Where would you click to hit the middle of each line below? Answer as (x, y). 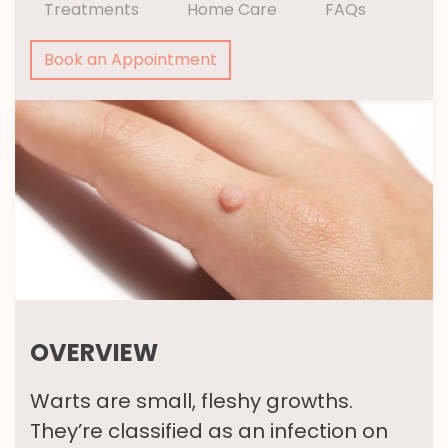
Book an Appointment (130, 59)
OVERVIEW (94, 353)
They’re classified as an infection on (209, 431)
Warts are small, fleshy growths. (191, 401)
